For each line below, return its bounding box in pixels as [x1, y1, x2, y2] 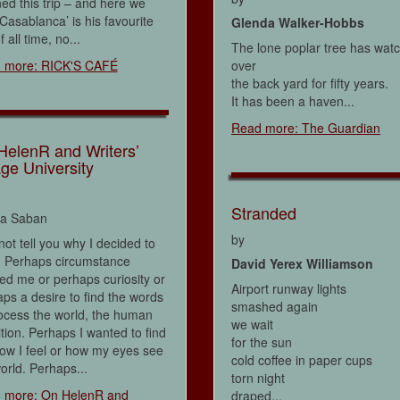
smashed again [231, 297, 318, 316]
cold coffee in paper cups [231, 351, 372, 370]
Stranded [231, 201, 296, 225]
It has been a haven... [231, 92, 354, 111]
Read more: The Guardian [231, 119, 380, 137]
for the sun [231, 333, 292, 352]
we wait [231, 315, 273, 334]
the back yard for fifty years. [231, 74, 388, 93]
